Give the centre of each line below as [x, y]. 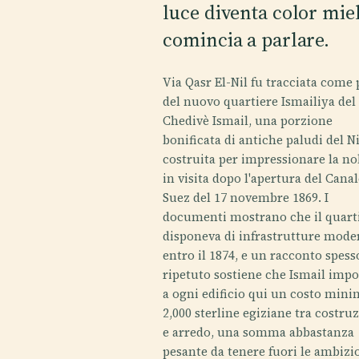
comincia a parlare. [246, 40]
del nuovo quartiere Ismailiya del [260, 101]
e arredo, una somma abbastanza [259, 332]
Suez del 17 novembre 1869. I [246, 198]
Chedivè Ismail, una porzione [248, 121]
